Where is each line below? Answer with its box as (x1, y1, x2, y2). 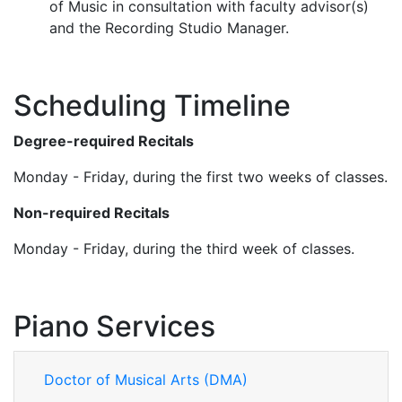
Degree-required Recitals (13, 131, 194, 150)
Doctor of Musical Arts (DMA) (44, 370, 248, 389)
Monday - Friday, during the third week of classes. (13, 239, 354, 258)
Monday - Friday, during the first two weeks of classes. (13, 167, 388, 186)
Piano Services (13, 308, 215, 344)
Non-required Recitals (13, 203, 170, 222)
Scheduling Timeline (13, 87, 291, 123)
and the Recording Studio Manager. (49, 18, 289, 37)
